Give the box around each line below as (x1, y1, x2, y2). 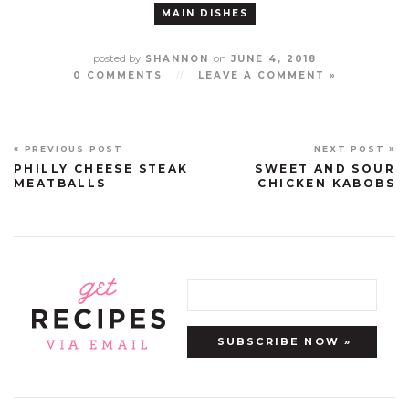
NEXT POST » (314, 142, 395, 153)
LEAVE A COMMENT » (197, 68, 337, 81)
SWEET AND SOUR (255, 161, 395, 175)
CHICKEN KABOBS (257, 175, 395, 190)
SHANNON (140, 52, 214, 65)
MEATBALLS (14, 175, 107, 190)
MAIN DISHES (161, 6, 248, 19)
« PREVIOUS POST (14, 142, 123, 153)
